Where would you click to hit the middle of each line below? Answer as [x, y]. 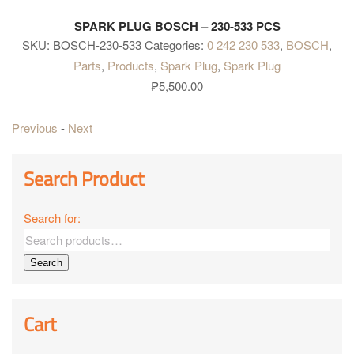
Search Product [84, 179]
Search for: [52, 218]
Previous [35, 128]
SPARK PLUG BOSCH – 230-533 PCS [177, 26]
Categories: [176, 44]
